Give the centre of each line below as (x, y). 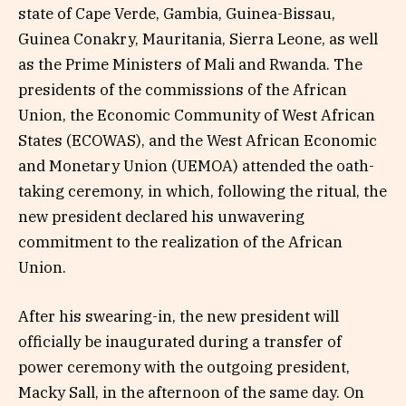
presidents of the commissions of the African (183, 90)
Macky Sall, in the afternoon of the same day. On (191, 393)
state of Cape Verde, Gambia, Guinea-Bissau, (177, 14)
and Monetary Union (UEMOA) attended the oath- (196, 166)
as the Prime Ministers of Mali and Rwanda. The (190, 65)
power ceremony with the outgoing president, (184, 367)
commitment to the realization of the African (180, 242)
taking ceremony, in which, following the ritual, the (203, 192)
